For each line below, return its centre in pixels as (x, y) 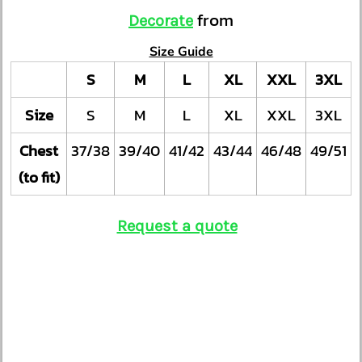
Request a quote (177, 226)
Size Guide (181, 52)
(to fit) (39, 177)
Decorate (161, 21)
